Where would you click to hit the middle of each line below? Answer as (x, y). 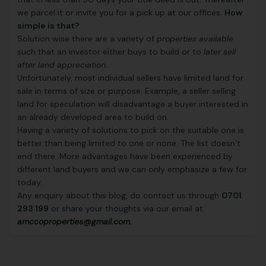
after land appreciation (61, 65)
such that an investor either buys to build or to (110, 52)
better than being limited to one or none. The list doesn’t (129, 143)
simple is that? (48, 26)
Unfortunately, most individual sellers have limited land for (130, 78)
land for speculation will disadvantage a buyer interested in (133, 104)
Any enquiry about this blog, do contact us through (119, 195)
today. (30, 182)
